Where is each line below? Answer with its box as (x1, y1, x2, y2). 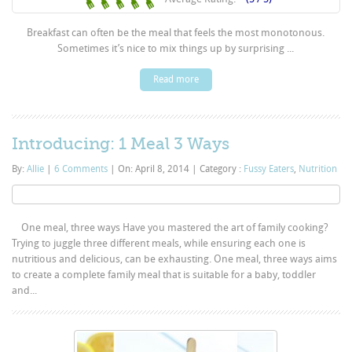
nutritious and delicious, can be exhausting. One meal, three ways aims (12, 252, 338, 265)
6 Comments (54, 163, 108, 174)
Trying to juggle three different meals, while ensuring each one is (12, 236, 306, 249)
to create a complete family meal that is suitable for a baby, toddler (12, 268, 317, 280)
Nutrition (299, 163, 338, 174)
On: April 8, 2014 (115, 163, 192, 174)
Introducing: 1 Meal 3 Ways (12, 134, 230, 153)
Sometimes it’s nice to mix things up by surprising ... (57, 42, 295, 54)
